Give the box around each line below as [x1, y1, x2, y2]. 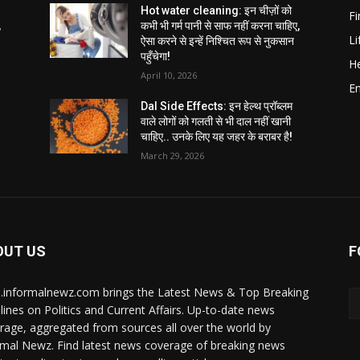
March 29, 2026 [141, 149, 205, 162]
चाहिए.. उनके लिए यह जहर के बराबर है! [141, 129, 293, 143]
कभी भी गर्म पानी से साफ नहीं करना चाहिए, [141, 18, 301, 32]
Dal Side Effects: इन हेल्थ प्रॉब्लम [141, 99, 293, 112]
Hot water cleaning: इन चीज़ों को [141, 3, 292, 17]
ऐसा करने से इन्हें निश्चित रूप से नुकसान [141, 34, 295, 47]
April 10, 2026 [141, 68, 198, 81]
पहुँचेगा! [141, 49, 171, 63]
